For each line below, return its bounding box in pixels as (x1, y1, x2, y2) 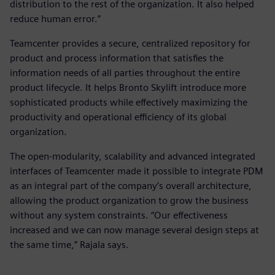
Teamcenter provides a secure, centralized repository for (10, 37, 250, 49)
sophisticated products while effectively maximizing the (10, 96, 247, 108)
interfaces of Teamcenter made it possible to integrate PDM (10, 165, 263, 177)
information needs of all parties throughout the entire (10, 66, 240, 79)
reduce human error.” (10, 12, 101, 25)
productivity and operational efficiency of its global (10, 110, 227, 123)
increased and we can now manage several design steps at (10, 223, 259, 236)
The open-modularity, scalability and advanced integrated (10, 150, 255, 162)
